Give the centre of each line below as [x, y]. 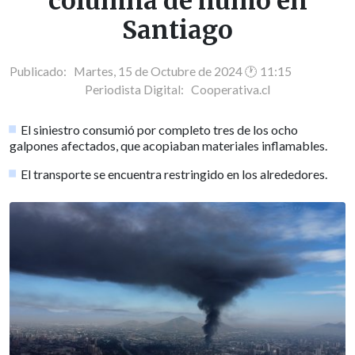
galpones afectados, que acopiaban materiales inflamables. [168, 145]
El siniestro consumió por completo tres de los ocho [160, 129]
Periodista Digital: [138, 89]
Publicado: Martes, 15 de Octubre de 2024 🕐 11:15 [151, 71]
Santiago [177, 31]
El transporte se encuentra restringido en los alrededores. [174, 174]
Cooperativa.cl [231, 89]
